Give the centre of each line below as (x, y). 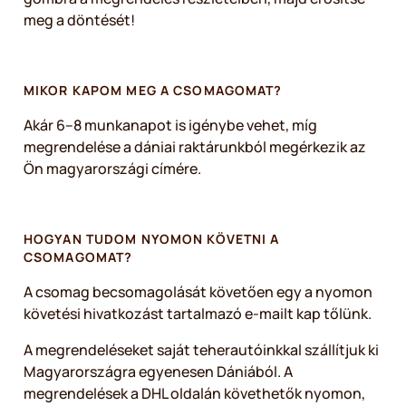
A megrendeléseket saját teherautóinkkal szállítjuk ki (201, 350)
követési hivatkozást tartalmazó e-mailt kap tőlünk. (200, 314)
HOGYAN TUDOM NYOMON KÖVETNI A (152, 239)
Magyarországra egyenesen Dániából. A (158, 372)
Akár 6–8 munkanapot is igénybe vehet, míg (170, 125)
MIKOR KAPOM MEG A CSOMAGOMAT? (159, 90)
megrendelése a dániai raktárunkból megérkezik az (195, 147)
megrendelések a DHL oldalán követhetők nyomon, (194, 393)
